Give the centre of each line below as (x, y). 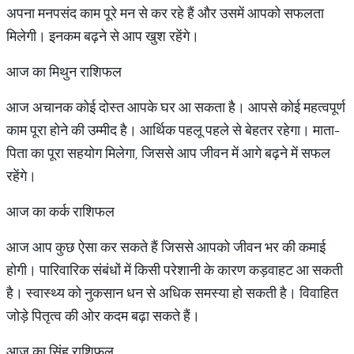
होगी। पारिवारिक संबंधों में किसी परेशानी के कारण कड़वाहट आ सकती (175, 270)
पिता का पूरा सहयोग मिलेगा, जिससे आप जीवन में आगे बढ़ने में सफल (168, 153)
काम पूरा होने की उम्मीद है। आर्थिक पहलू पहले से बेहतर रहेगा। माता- (173, 130)
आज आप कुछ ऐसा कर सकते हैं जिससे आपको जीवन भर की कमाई (166, 247)
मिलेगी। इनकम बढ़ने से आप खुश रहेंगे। (103, 36)
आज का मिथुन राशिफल (64, 72)
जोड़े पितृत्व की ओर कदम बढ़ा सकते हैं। (103, 316)
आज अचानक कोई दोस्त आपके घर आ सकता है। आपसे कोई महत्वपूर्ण (176, 107)
